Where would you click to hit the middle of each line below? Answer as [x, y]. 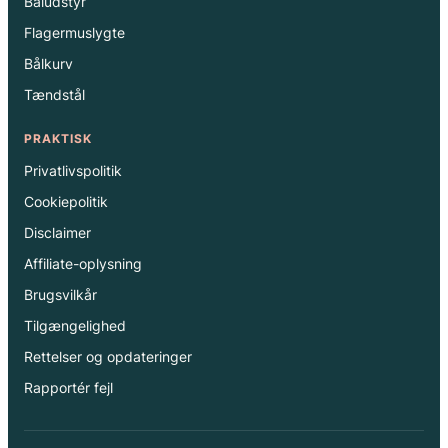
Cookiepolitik [66, 201]
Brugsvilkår [60, 294]
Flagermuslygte [74, 32]
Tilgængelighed [75, 325]
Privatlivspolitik [73, 170]
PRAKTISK [58, 138]
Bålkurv [48, 63]
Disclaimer [57, 232]
